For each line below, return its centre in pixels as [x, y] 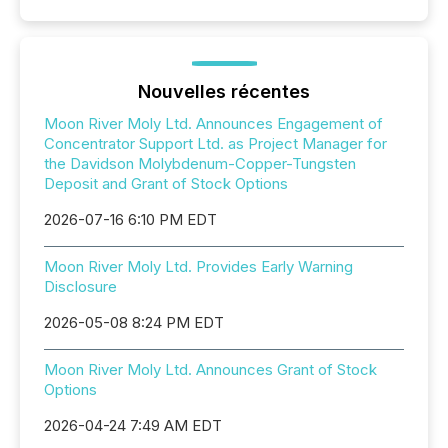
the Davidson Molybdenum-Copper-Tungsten [200, 163]
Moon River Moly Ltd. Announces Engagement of [213, 123]
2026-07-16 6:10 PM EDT [130, 219]
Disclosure [80, 286]
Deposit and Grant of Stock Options [166, 183]
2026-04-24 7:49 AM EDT [133, 425]
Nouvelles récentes [224, 91]
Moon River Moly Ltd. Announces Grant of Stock [210, 369]
